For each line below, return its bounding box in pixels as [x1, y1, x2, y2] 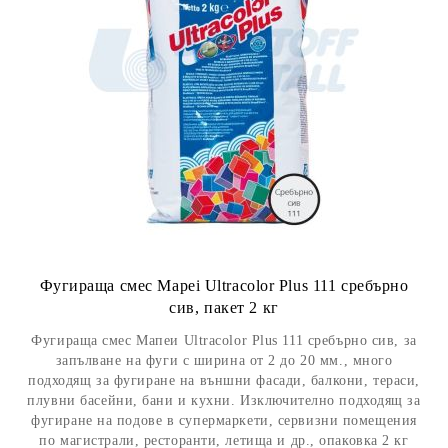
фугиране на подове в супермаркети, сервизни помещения [31, 413, 417, 428]
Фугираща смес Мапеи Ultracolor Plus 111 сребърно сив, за [31, 333, 417, 348]
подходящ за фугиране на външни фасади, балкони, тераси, [28, 373, 420, 388]
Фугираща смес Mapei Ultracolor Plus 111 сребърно [39, 277, 409, 294]
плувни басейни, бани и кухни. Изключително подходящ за [27, 393, 421, 408]
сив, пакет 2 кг [169, 299, 279, 316]
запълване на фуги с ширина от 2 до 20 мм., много [55, 353, 393, 368]
